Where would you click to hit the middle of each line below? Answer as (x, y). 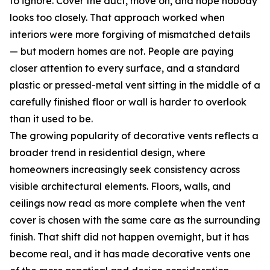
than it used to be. (51, 119)
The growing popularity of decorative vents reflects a (134, 136)
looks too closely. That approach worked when (117, 18)
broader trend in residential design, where (108, 153)
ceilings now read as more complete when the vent (127, 203)
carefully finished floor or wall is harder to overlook (128, 102)
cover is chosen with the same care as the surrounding (135, 220)
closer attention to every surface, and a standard (125, 68)
